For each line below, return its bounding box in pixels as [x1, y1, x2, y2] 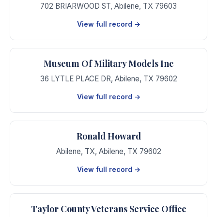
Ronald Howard [76, 130, 141, 142]
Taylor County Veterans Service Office [31, 203, 186, 215]
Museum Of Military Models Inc [44, 58, 173, 69]
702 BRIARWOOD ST [40, 1, 110, 11]
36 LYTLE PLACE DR [40, 74, 111, 83]
